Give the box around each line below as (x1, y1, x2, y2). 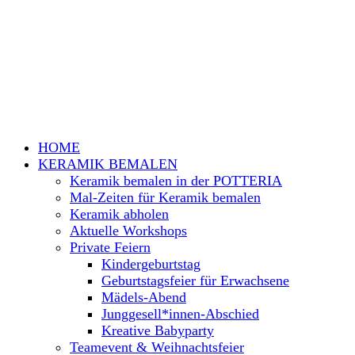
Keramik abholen (70, 206, 169, 222)
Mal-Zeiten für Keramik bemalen (70, 189, 261, 205)
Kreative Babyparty (101, 323, 214, 338)
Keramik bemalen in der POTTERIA (70, 173, 282, 189)
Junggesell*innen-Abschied (101, 306, 259, 322)
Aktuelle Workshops (70, 223, 187, 239)
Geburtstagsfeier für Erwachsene (101, 273, 289, 288)
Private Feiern (70, 239, 151, 255)
